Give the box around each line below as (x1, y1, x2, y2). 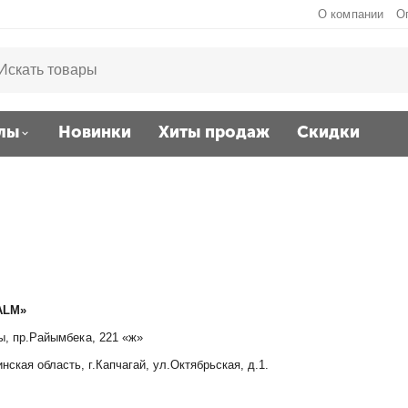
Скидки (297, 122, 360, 142)
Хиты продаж (158, 122, 270, 142)
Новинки (58, 122, 131, 142)
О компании (318, 7, 383, 21)
